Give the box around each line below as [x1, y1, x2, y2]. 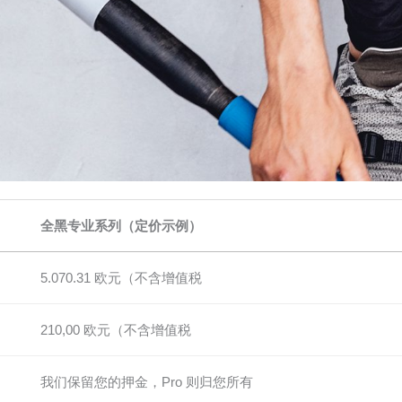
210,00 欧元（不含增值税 [40, 321, 191, 337]
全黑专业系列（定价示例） [40, 217, 202, 233]
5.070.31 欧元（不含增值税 [40, 269, 202, 285]
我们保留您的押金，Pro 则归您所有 [40, 373, 253, 389]
